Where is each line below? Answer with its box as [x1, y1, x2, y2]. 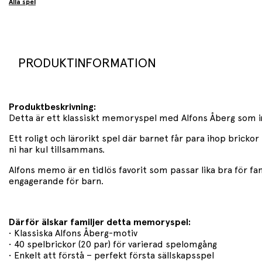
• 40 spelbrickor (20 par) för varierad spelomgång [9, 239, 217, 249]
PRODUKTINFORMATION [18, 56, 156, 70]
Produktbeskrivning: [9, 102, 96, 112]
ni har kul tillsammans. [9, 144, 105, 154]
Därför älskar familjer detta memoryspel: [9, 217, 191, 227]
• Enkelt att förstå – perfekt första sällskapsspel [9, 250, 214, 260]
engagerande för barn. [9, 176, 104, 186]
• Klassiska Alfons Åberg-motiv [9, 228, 137, 238]
